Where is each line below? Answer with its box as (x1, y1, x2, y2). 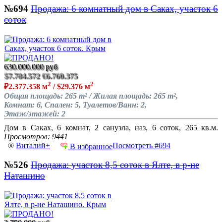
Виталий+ (16, 141, 50, 150)
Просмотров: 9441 (4, 132, 68, 141)
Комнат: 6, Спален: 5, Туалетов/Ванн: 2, (4, 101, 147, 110)
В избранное (68, 142, 112, 151)
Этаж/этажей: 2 (4, 110, 65, 118)
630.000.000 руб (4, 62, 57, 71)
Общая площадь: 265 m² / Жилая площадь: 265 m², (4, 92, 178, 101)
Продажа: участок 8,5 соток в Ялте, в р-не (31, 159, 199, 170)
